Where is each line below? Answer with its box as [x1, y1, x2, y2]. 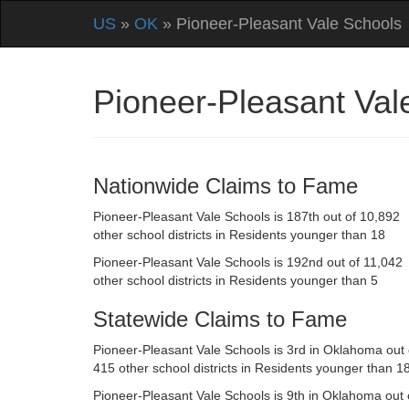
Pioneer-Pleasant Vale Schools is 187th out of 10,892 [93, 209, 400, 224]
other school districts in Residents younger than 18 [93, 227, 385, 242]
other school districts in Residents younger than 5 [93, 273, 378, 288]
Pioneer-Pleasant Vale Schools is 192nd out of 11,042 [93, 255, 403, 269]
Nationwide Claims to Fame [93, 173, 358, 198]
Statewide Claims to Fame [93, 307, 347, 331]
